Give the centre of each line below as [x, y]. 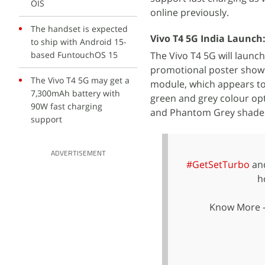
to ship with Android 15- [79, 42]
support [46, 119]
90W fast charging [67, 106]
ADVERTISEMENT [78, 154]
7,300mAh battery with [75, 93]
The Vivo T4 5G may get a [80, 80]
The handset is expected [79, 29]
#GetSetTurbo [218, 164]
